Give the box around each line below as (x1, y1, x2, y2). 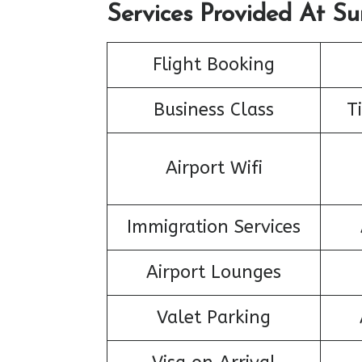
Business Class (154, 99, 274, 120)
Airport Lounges (146, 261, 281, 283)
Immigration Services (127, 216, 301, 238)
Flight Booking (153, 53, 275, 75)
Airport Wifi (165, 157, 263, 179)
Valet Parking (157, 306, 271, 328)
